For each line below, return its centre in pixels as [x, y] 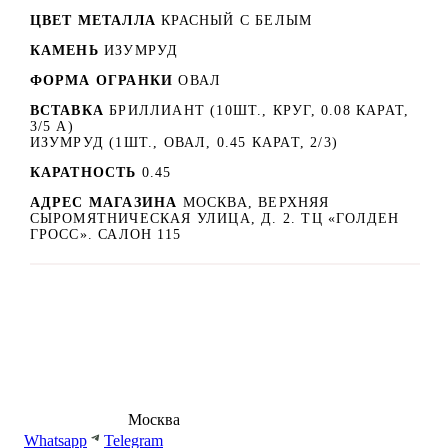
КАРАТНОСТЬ [83, 172]
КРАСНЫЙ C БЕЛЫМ [237, 20]
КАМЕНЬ [64, 50]
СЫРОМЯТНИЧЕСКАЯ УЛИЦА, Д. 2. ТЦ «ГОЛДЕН [214, 218]
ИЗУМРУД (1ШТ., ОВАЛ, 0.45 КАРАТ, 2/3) [183, 142]
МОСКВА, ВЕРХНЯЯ [256, 202]
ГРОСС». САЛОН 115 [105, 234]
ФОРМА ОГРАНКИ [101, 80]
